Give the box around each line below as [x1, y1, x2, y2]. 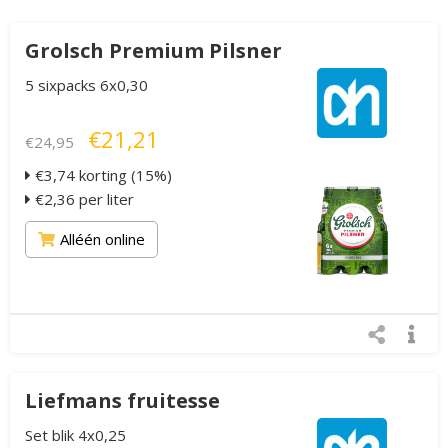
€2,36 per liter [31, 189, 134, 209]
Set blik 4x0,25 [25, 425, 126, 445]
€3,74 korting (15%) [31, 165, 172, 185]
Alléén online [60, 229, 145, 249]
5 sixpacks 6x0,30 [25, 75, 148, 95]
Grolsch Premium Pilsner [25, 37, 282, 64]
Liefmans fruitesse [25, 387, 220, 414]
